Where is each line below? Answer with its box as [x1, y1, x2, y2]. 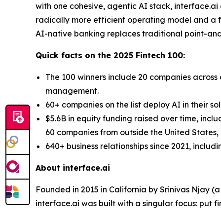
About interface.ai [36, 162, 110, 173]
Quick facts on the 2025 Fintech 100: [36, 50, 185, 60]
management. [45, 85, 99, 96]
